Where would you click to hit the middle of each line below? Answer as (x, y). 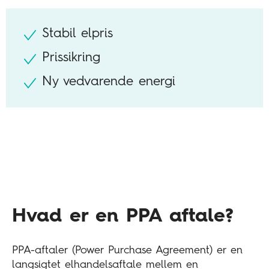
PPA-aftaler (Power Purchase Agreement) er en (127, 251)
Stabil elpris (77, 34)
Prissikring (71, 58)
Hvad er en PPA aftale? (123, 216)
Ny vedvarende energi (109, 82)
